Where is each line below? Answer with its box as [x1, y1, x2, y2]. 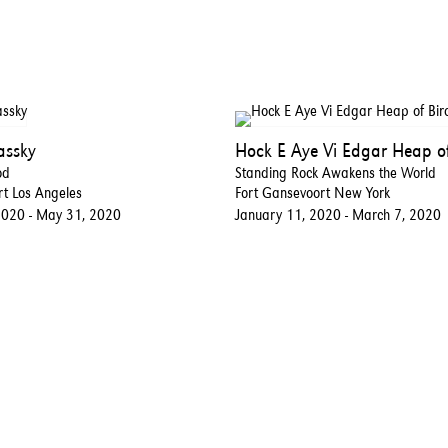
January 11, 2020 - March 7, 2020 [234, 204, 441, 224]
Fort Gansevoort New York [234, 182, 390, 202]
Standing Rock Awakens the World [234, 162, 436, 182]
